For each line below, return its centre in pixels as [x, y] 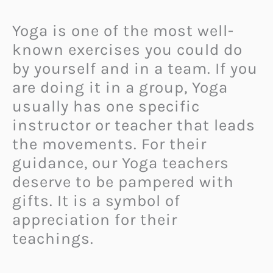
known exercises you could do [127, 50]
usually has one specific [106, 107]
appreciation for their [95, 220]
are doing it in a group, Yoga [120, 88]
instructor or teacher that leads [134, 126]
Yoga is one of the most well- [123, 31]
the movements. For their [109, 144]
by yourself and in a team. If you [135, 69]
